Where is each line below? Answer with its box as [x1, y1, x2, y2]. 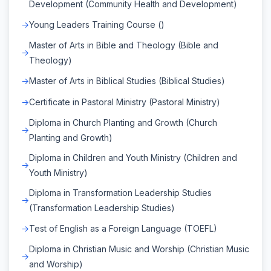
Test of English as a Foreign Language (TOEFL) [29, 223, 217, 233]
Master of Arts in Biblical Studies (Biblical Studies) [29, 75, 225, 86]
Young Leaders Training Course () [29, 19, 165, 30]
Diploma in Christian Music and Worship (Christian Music [29, 243, 249, 254]
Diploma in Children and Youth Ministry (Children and [29, 152, 237, 163]
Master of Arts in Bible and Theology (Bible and [29, 39, 218, 50]
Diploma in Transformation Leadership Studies [29, 187, 212, 198]
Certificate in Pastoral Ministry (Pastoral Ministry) [29, 96, 220, 107]
